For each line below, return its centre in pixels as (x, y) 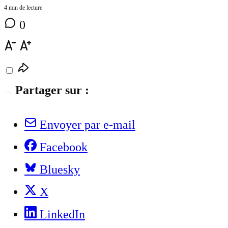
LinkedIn (62, 215)
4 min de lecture (23, 8)
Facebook (64, 147)
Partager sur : (52, 90)
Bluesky (60, 170)
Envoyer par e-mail (88, 125)
